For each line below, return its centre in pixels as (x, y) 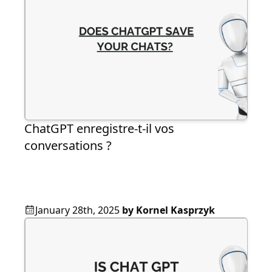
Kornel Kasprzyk (175, 210)
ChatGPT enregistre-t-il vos (99, 129)
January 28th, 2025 (77, 210)
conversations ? (68, 146)
